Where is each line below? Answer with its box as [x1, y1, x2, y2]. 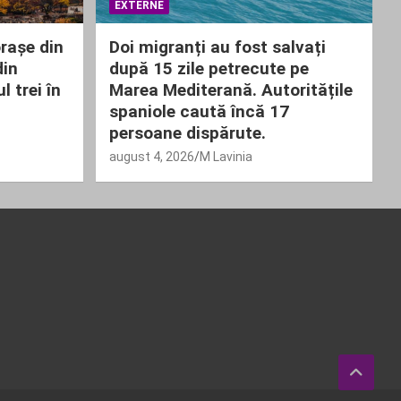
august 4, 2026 [108, 149, 194, 164]
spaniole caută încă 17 [108, 100, 289, 122]
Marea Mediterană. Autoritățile [108, 79, 353, 100]
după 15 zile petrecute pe [108, 57, 309, 79]
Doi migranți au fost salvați [108, 36, 326, 57]
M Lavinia [199, 149, 252, 164]
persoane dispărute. [108, 122, 266, 143]
